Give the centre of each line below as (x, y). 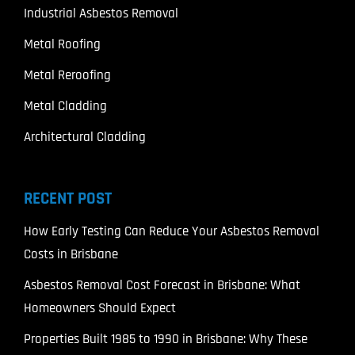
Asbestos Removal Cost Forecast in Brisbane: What (162, 286)
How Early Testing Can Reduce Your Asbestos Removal (172, 232)
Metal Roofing (62, 45)
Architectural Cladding (85, 137)
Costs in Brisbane (71, 255)
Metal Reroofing (67, 76)
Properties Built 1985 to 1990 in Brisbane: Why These (166, 340)
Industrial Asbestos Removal (101, 14)
